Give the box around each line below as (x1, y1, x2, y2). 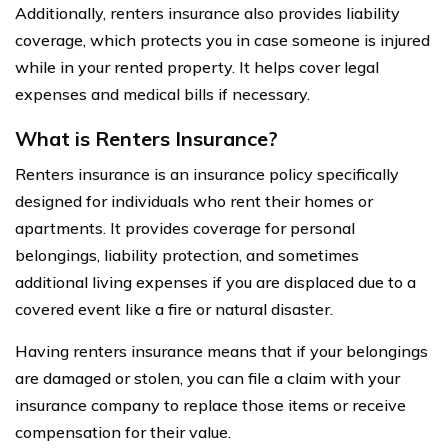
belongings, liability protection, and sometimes (15, 245, 359, 265)
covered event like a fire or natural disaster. (15, 299, 333, 319)
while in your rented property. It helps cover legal (15, 57, 379, 77)
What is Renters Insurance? (15, 126, 278, 151)
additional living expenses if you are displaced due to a (15, 272, 416, 292)
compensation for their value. (15, 422, 231, 442)
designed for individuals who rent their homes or (15, 191, 373, 211)
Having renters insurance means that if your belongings (15, 341, 428, 361)
